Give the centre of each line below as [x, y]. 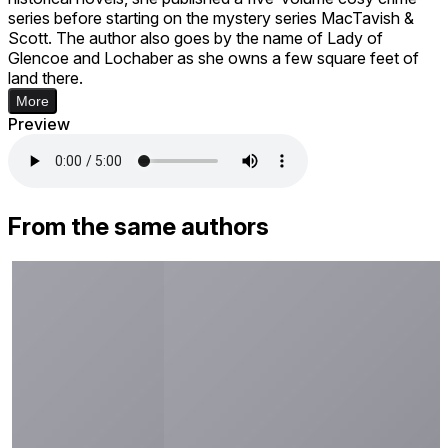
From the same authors [138, 226]
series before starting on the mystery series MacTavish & [211, 17]
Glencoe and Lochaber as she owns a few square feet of [213, 57]
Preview [39, 123]
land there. [45, 77]
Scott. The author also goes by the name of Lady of [195, 37]
